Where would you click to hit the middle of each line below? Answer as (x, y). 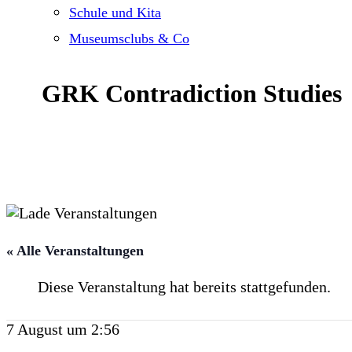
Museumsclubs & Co (129, 38)
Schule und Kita (115, 13)
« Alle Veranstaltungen (75, 250)
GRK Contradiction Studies (192, 94)
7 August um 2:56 (63, 329)
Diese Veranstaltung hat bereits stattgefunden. (184, 286)
